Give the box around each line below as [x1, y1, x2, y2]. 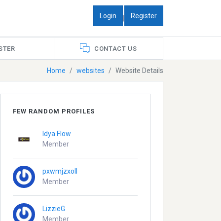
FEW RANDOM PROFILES [13, 107, 95, 115]
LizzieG [42, 205, 66, 213]
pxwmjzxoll [42, 167, 78, 176]
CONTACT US [94, 44, 137, 52]
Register [131, 11, 157, 20]
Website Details [115, 66, 163, 74]
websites [76, 66, 105, 74]
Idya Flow [42, 130, 72, 138]
